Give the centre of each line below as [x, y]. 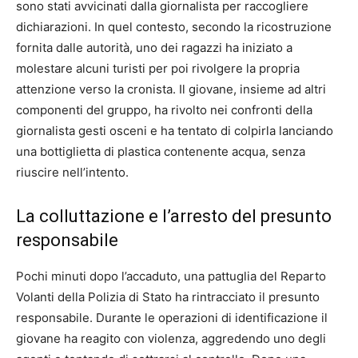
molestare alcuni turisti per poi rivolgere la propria [158, 68]
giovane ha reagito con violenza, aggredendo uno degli [171, 338]
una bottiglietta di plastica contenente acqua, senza [161, 151]
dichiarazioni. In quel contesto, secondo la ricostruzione [174, 26]
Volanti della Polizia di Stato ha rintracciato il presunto [168, 296]
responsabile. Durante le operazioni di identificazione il [172, 317]
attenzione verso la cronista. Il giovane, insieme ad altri [171, 89]
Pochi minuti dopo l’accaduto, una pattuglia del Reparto [171, 276]
